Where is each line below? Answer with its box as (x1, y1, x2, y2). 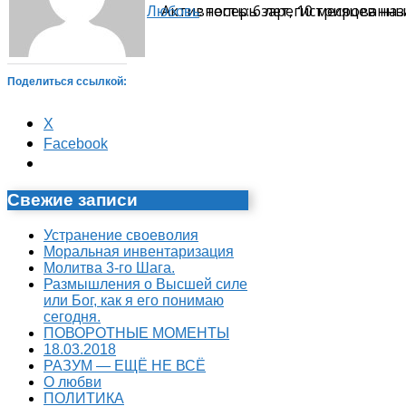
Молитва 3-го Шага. (43, 259, 175, 275)
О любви (43, 373, 101, 390)
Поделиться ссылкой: (7, 75, 127, 89)
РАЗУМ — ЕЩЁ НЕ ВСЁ (43, 357, 206, 373)
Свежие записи (7, 189, 138, 209)
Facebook (43, 136, 108, 152)
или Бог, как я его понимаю (43, 292, 224, 308)
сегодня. (43, 308, 101, 324)
